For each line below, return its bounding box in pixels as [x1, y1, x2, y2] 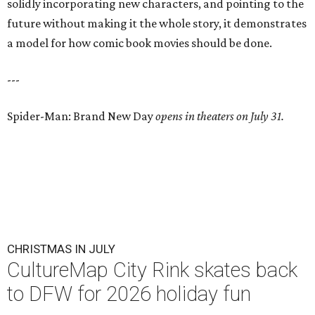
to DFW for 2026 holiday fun [7, 282, 251, 307]
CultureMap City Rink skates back [7, 258, 297, 283]
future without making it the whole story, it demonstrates [7, 16, 307, 31]
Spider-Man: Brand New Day [7, 109, 155, 124]
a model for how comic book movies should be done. [7, 36, 272, 51]
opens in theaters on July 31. [155, 109, 284, 124]
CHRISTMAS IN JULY [7, 242, 115, 257]
